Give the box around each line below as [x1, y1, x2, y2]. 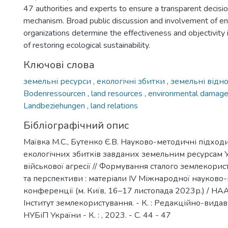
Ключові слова [23, 58, 95, 72]
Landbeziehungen [23, 100, 87, 111]
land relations [91, 100, 138, 111]
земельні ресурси [23, 76, 93, 87]
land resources [91, 88, 145, 99]
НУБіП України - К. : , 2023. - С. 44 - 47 [23, 210, 171, 221]
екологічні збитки [97, 76, 167, 87]
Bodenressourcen [23, 88, 88, 99]
